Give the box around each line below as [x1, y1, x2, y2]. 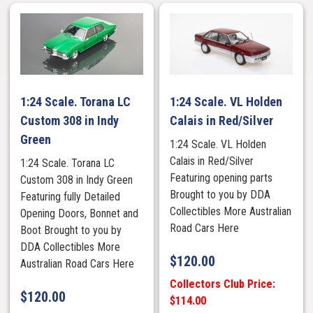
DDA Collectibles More [20, 240, 121, 254]
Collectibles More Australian [170, 204, 292, 218]
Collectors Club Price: [170, 277, 276, 291]
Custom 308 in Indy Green [20, 173, 133, 187]
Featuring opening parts [170, 170, 273, 184]
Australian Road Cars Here [20, 256, 140, 270]
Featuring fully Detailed [20, 189, 121, 203]
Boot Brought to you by [20, 223, 122, 237]
